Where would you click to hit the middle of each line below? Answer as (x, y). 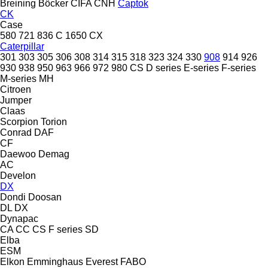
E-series (201, 68)
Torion (54, 121)
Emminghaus (55, 261)
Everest (102, 261)
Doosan (45, 197)
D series (164, 68)
